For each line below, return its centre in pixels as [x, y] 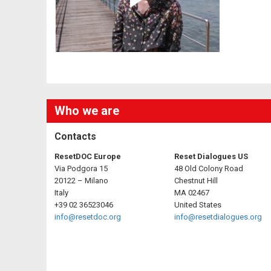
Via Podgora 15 [81, 168]
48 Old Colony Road [209, 168]
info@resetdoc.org [88, 217]
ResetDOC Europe [88, 156]
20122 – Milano [81, 181]
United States [198, 205]
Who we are [87, 111]
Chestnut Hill [196, 181]
